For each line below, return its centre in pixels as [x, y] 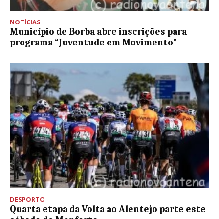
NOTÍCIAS [25, 22]
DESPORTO [27, 199]
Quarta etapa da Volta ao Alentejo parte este [108, 209]
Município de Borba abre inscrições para [98, 32]
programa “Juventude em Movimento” [93, 42]
